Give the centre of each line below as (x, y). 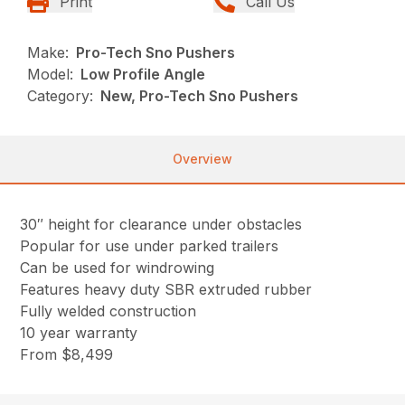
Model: (51, 75)
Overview (202, 159)
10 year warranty (79, 333)
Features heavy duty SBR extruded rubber (166, 290)
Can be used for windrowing (118, 268)
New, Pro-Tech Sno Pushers (200, 96)
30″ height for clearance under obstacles (161, 225)
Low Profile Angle (143, 75)
